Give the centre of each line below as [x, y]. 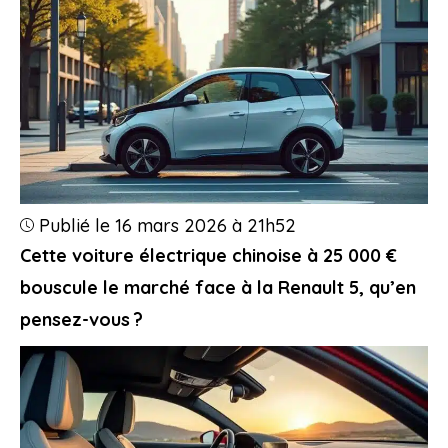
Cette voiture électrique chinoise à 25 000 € [208, 256]
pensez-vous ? [81, 320]
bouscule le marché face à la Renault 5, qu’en [218, 288]
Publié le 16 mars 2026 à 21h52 [167, 226]
